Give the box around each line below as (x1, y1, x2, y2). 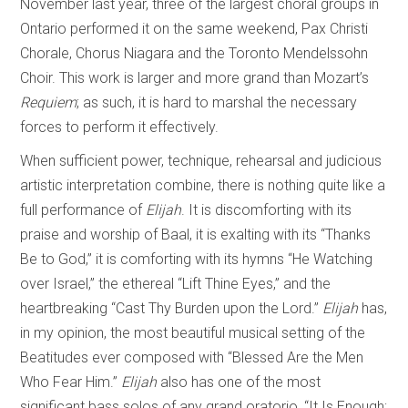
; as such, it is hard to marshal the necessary (76, 93, 358, 111)
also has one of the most (157, 372, 321, 391)
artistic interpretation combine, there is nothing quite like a (20, 176, 386, 194)
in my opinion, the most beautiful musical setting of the (20, 323, 366, 342)
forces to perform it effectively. (20, 117, 219, 136)
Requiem (20, 93, 77, 111)
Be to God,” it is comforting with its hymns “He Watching (20, 250, 373, 268)
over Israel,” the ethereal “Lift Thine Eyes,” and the (20, 274, 331, 292)
